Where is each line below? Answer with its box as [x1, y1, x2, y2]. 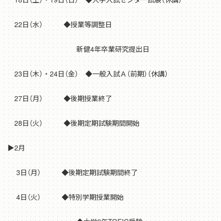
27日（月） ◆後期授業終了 [7, 93, 112, 104]
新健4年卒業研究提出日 [7, 44, 149, 54]
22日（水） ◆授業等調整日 [7, 19, 112, 30]
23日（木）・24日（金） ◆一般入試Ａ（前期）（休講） [7, 69, 168, 79]
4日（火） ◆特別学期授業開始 [7, 192, 124, 202]
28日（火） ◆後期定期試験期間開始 [7, 118, 140, 128]
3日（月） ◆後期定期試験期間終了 [7, 167, 138, 178]
